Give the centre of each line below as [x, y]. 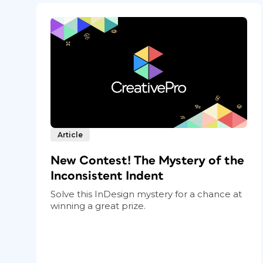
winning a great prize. [98, 205]
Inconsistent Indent [107, 176]
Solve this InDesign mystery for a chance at [146, 194]
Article [70, 134]
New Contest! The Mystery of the [147, 160]
